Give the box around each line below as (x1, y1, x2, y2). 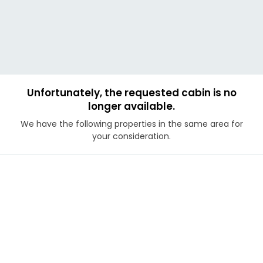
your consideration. (92, 130, 171, 142)
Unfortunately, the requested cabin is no (26, 86, 237, 100)
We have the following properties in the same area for (20, 118, 243, 130)
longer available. (88, 99, 175, 113)
